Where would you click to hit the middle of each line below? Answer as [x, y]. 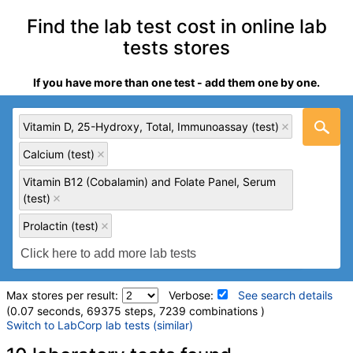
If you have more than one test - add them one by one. [176, 83]
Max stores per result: [62, 295]
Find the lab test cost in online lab [176, 26]
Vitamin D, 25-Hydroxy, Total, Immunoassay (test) [151, 127]
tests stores [176, 47]
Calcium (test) [59, 154]
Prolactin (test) [61, 226]
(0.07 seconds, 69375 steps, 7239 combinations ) [136, 311]
